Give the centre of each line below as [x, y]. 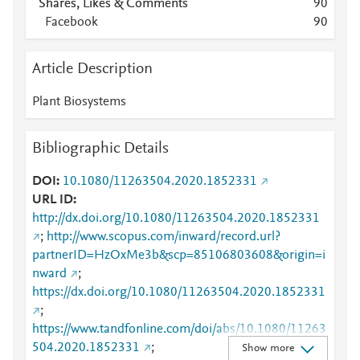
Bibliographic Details [100, 149]
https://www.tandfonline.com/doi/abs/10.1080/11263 [179, 329]
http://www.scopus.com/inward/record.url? [164, 237]
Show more [268, 348]
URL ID [53, 200]
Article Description [92, 69]
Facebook [72, 22]
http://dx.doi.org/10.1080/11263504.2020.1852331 [176, 219]
